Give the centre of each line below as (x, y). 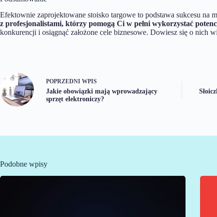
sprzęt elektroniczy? (75, 99)
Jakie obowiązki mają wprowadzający (102, 91)
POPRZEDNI (64, 81)
